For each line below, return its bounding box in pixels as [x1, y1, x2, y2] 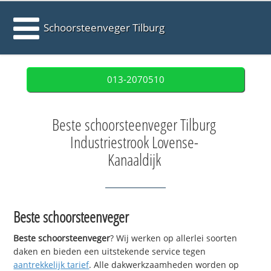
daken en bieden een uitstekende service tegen [13, 246, 206, 258]
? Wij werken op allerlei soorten [110, 232, 238, 244]
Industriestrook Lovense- [70, 131, 198, 153]
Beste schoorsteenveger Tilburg [52, 114, 216, 135]
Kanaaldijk [107, 149, 161, 171]
